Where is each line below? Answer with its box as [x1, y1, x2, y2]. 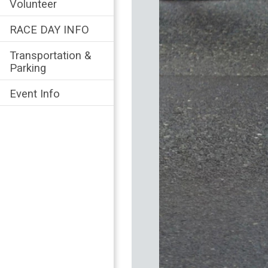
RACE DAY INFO [10, 23, 89, 36]
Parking [10, 61, 46, 74]
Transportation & [10, 48, 91, 62]
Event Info [10, 87, 60, 100]
